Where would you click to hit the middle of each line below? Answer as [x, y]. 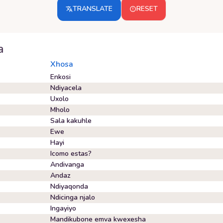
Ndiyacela [66, 88]
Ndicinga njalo [73, 197]
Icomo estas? [71, 154]
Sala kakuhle [71, 121]
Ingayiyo [63, 208]
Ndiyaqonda [69, 186]
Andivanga [67, 165]
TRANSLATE [92, 9]
